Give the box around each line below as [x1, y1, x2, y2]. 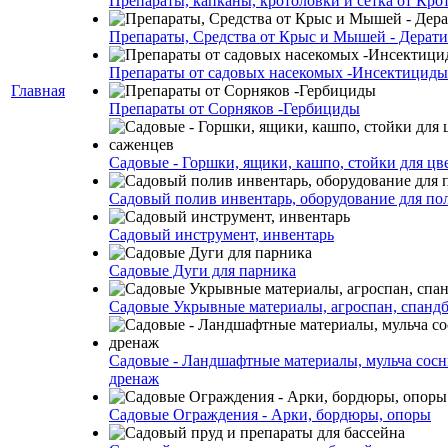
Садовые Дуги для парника [109, 262, 296, 279]
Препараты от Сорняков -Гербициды [109, 100, 360, 117]
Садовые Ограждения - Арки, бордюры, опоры [109, 406, 431, 423]
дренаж [109, 370, 159, 387]
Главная [11, 82, 65, 99]
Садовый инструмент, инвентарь [109, 226, 334, 243]
